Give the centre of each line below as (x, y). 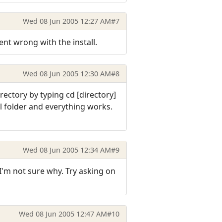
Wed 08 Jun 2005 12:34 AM (67, 150)
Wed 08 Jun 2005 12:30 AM (67, 73)
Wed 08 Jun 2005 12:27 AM (67, 21)
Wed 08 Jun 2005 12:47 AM (63, 214)
